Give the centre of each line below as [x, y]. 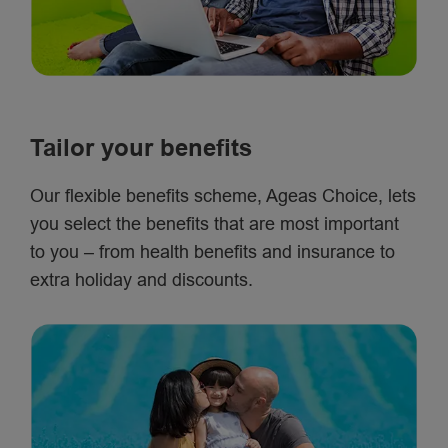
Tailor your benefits [140, 148]
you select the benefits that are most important [214, 224]
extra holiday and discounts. [141, 280]
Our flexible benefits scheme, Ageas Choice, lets [222, 196]
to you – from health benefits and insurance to [212, 252]
